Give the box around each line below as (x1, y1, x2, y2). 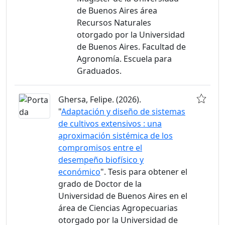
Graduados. (77, 65, 122, 76)
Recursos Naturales (77, 17, 151, 28)
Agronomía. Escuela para (77, 53, 172, 64)
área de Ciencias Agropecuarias (58, 202, 178, 213)
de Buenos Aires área (77, 5, 157, 16)
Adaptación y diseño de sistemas (61, 106, 185, 117)
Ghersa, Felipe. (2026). (58, 94, 141, 105)
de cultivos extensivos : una (58, 118, 162, 129)
